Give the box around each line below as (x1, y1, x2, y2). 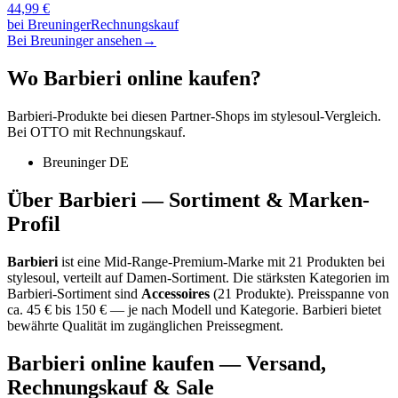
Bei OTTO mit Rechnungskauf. (7, 123, 186, 139)
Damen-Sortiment (126, 269, 226, 285)
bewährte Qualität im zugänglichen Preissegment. (7, 317, 283, 333)
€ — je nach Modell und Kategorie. (96, 301, 298, 317)
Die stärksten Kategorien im (233, 269, 389, 285)
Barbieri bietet (302, 301, 381, 317)
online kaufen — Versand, (85, 351, 326, 375)
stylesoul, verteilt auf (7, 269, 123, 285)
